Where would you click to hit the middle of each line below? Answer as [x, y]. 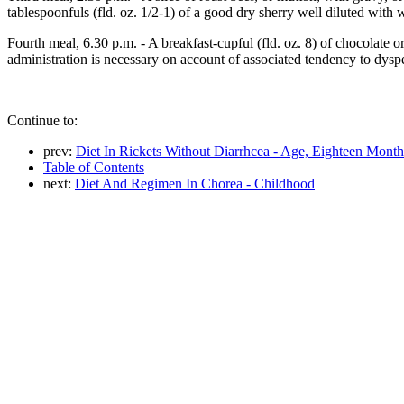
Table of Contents [94, 167]
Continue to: [42, 120]
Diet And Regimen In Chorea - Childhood [195, 183]
